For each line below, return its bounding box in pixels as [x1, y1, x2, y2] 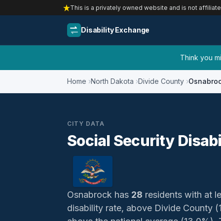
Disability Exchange [81, 26, 150, 34]
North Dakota [91, 77, 134, 85]
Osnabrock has [67, 189, 131, 200]
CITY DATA [67, 120, 105, 127]
